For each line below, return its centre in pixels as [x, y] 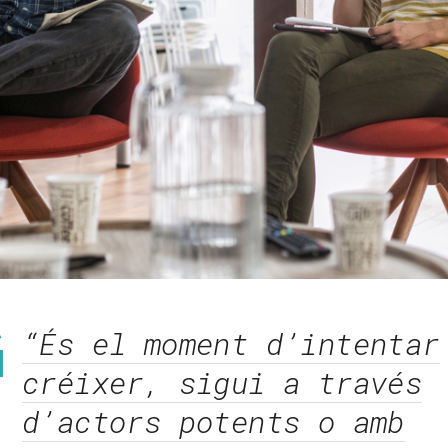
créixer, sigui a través [222, 382]
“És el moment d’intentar [231, 343]
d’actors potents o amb [213, 421]
